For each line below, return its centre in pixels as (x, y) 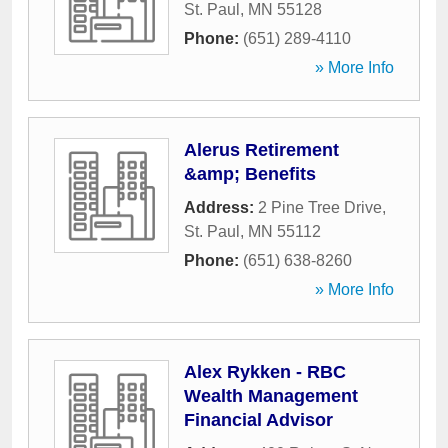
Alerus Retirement (261, 150)
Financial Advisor (258, 420)
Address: (221, 207)
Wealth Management (271, 396)
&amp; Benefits (250, 174)
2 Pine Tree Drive (320, 207)
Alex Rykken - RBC (265, 372)
